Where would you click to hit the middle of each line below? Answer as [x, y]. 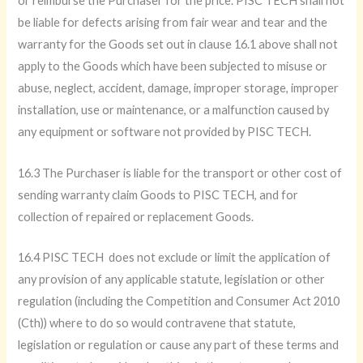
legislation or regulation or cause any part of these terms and [179, 344]
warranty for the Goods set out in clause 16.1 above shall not [178, 45]
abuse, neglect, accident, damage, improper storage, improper [179, 88]
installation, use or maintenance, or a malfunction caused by [174, 110]
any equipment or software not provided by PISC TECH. [165, 132]
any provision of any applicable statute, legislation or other [172, 279]
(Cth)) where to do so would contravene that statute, [157, 322]
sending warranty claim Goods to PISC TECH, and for [158, 194]
